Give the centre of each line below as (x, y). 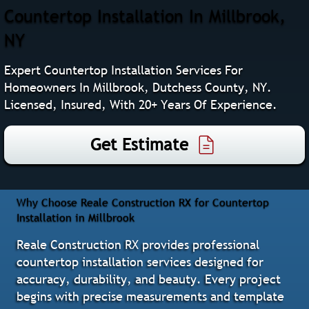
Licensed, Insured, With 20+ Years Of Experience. (141, 104)
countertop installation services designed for (140, 261)
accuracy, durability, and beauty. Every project (149, 279)
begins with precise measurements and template (151, 296)
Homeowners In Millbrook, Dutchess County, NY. (138, 87)
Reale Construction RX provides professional (138, 244)
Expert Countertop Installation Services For (124, 70)
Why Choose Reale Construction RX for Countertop (143, 202)
